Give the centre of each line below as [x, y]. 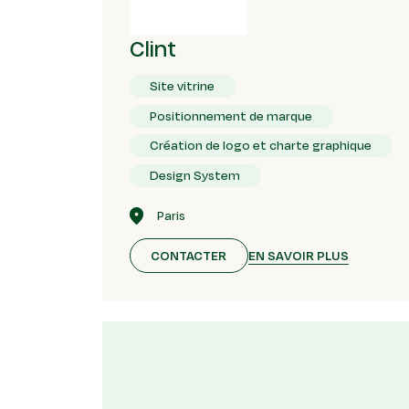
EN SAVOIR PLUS [298, 255]
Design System [195, 175]
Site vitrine [183, 86]
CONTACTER [189, 256]
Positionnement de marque [231, 115]
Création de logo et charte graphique [261, 146]
